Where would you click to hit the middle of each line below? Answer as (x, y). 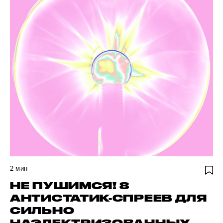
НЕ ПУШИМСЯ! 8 (70, 186)
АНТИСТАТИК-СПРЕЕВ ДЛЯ (109, 198)
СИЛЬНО (42, 211)
